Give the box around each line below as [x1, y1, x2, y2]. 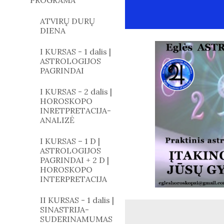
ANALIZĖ [40, 115, 74, 125]
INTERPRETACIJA [40, 174, 107, 184]
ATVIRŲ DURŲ [40, 16, 95, 26]
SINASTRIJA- [40, 204, 89, 214]
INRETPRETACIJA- [40, 105, 111, 115]
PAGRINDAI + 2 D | [40, 155, 109, 165]
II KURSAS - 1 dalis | [40, 195, 114, 205]
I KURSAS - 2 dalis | [40, 86, 112, 96]
